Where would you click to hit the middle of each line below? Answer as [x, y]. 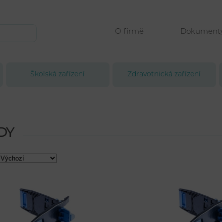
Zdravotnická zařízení [164, 75]
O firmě [130, 32]
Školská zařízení [58, 75]
